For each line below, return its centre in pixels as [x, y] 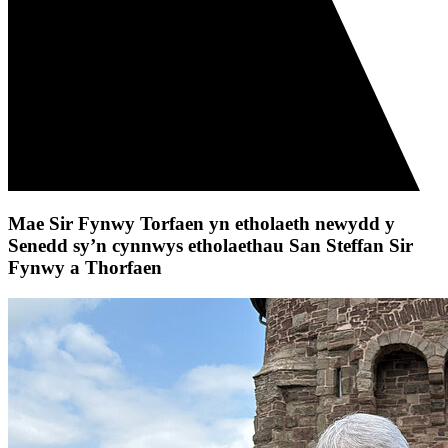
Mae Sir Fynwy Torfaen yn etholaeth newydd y [201, 224]
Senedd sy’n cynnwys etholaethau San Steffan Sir [210, 246]
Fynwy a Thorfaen [85, 268]
